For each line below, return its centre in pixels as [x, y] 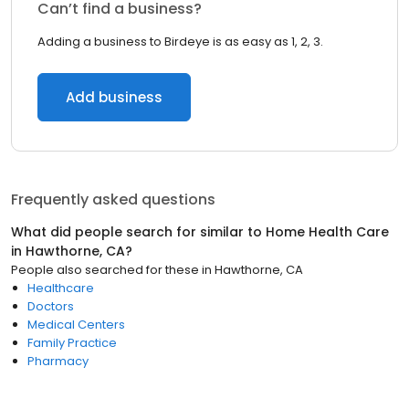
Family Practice [72, 343]
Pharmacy [58, 361]
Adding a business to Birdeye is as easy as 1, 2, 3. [180, 42]
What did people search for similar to [138, 232]
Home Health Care [327, 232]
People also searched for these [105, 270]
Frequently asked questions [113, 199]
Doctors [51, 306]
